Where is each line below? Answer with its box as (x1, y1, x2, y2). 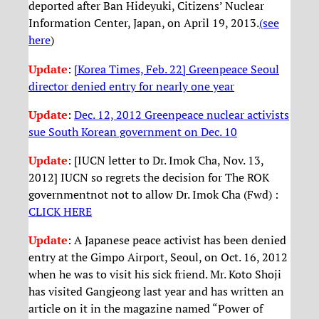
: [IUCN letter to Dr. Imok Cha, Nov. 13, (68, 152, 263, 169)
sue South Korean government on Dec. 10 (28, 123, 237, 140)
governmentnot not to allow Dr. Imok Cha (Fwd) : (28, 187, 278, 203)
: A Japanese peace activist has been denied (68, 232, 286, 249)
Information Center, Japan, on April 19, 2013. (28, 15, 259, 31)
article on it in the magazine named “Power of (28, 300, 263, 317)
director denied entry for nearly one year (28, 78, 234, 94)
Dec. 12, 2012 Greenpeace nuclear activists (74, 106, 289, 122)
